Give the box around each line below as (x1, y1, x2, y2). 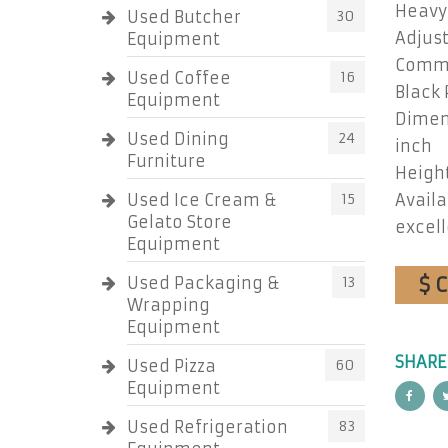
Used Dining (127, 129, 229, 149)
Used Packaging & (127, 273, 280, 293)
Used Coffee (127, 68, 231, 88)
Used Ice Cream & (127, 190, 277, 210)
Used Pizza (127, 356, 216, 376)
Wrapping (127, 295, 210, 315)
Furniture (127, 151, 206, 171)
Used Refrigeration (127, 417, 288, 437)
